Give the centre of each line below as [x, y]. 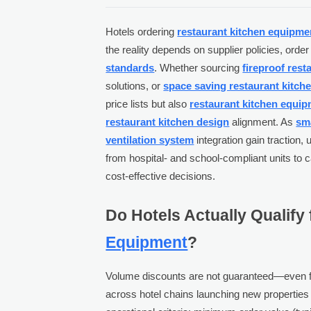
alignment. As [263, 121]
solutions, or [135, 85]
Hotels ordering [142, 31]
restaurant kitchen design [168, 121]
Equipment [147, 242]
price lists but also [148, 103]
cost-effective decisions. [161, 176]
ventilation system [150, 140]
